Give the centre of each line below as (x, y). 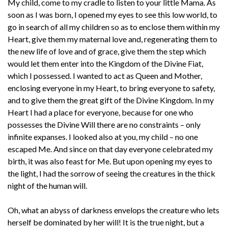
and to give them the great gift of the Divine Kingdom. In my (111, 100)
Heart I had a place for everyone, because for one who (101, 112)
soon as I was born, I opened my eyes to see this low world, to (112, 14)
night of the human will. (47, 185)
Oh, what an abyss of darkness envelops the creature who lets (113, 210)
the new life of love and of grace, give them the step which (107, 51)
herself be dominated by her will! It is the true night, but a (106, 222)
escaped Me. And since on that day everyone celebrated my (110, 149)
